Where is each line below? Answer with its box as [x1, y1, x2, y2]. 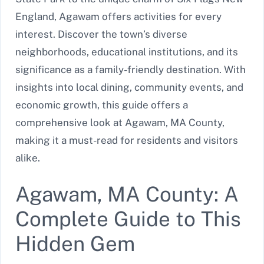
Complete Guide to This [15, 206, 241, 231]
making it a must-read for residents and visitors [15, 134, 238, 147]
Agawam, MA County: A [15, 181, 239, 206]
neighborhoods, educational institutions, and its [15, 46, 238, 58]
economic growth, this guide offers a [15, 99, 188, 111]
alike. [15, 152, 40, 164]
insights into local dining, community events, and [15, 81, 243, 94]
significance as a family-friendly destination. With [15, 64, 246, 76]
